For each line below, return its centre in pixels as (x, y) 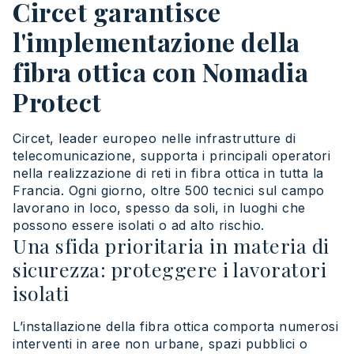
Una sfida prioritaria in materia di (171, 245)
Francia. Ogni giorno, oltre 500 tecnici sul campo (169, 190)
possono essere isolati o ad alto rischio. (139, 225)
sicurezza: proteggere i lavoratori (169, 269)
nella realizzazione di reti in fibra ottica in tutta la (168, 173)
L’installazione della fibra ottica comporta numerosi (175, 326)
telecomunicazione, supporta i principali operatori (171, 155)
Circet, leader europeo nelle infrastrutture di (154, 138)
